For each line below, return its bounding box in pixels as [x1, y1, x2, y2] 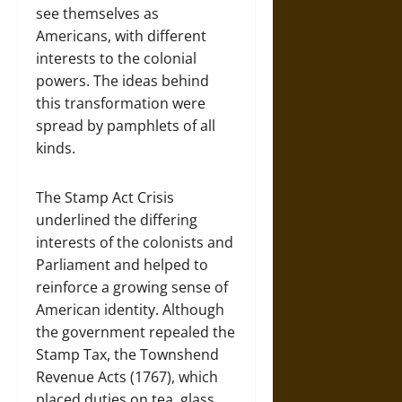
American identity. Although [36, 299, 224, 319]
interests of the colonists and [36, 232, 233, 252]
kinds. [36, 137, 75, 158]
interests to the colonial [36, 48, 197, 68]
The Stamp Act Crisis [36, 187, 174, 207]
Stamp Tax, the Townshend [36, 344, 219, 364]
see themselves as [36, 3, 159, 23]
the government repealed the [36, 321, 235, 342]
